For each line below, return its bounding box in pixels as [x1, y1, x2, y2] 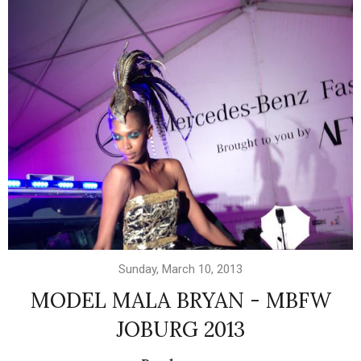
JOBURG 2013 [116, 316, 245, 343]
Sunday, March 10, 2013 [118, 262, 243, 277]
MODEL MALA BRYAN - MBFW [30, 287, 331, 314]
